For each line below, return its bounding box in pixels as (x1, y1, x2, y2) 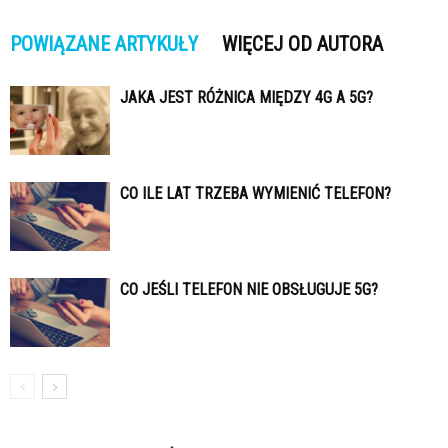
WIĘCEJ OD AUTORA (222, 32, 383, 57)
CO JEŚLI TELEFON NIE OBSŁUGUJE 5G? (120, 280, 378, 300)
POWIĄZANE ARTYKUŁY (10, 32, 198, 57)
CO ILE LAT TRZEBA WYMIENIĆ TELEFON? (120, 184, 391, 204)
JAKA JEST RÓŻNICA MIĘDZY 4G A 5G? (120, 88, 373, 108)
